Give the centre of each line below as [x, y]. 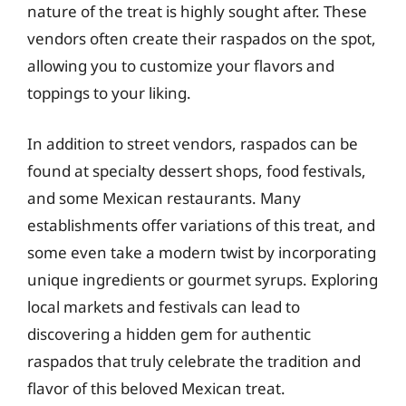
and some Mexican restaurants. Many [164, 198]
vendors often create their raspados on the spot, [202, 39]
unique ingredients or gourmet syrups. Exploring [203, 279]
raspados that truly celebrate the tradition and [194, 361]
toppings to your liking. [109, 93]
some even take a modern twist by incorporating [202, 252]
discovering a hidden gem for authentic [169, 333]
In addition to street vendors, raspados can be [193, 143]
